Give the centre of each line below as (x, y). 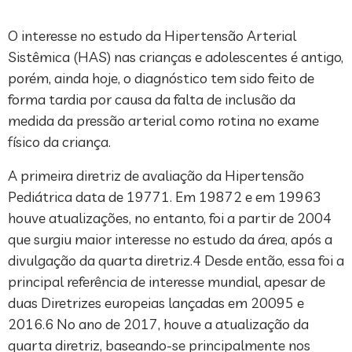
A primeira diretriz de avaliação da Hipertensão (156, 175)
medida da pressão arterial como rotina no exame (163, 120)
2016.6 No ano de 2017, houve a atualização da (158, 324)
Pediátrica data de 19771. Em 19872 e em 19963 (165, 196)
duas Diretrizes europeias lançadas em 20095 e (156, 302)
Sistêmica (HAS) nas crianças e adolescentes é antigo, (176, 57)
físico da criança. (59, 141)
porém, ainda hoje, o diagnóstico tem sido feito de (161, 78)
